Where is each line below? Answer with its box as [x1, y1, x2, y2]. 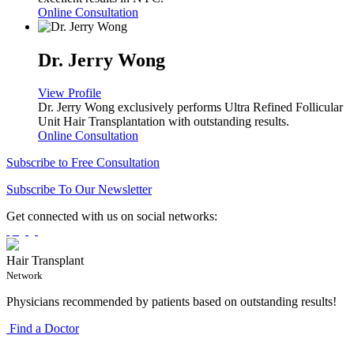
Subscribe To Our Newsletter [6, 183, 152, 197]
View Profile [38, 86, 101, 100]
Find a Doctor [6, 322, 79, 336]
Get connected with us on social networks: [6, 209, 217, 224]
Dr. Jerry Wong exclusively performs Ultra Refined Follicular [38, 100, 343, 115]
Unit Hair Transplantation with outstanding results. [38, 115, 289, 129]
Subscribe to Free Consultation [6, 156, 160, 170]
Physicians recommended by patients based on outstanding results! [6, 295, 337, 309]
